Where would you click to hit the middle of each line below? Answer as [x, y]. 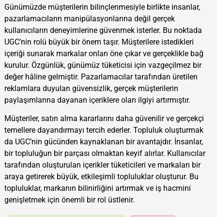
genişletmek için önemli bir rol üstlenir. [69, 200]
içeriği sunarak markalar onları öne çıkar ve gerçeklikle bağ [104, 53]
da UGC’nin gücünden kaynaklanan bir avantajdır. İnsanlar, [103, 141]
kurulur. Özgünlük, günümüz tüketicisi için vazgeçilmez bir [103, 65]
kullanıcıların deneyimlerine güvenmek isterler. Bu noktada [103, 30]
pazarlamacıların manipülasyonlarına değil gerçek [89, 18]
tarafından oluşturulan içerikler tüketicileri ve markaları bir [102, 165]
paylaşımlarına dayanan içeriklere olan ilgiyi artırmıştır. [97, 100]
